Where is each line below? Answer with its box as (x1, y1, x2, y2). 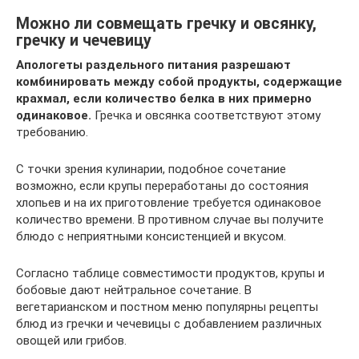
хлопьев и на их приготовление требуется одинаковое (16, 195, 321, 210)
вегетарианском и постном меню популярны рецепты (16, 299, 318, 314)
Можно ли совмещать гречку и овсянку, (16, 14, 317, 33)
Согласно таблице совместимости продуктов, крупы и (16, 265, 325, 280)
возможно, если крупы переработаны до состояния (16, 178, 309, 193)
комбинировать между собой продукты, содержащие (16, 74, 342, 89)
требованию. (16, 124, 88, 139)
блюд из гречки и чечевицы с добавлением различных (16, 316, 321, 331)
